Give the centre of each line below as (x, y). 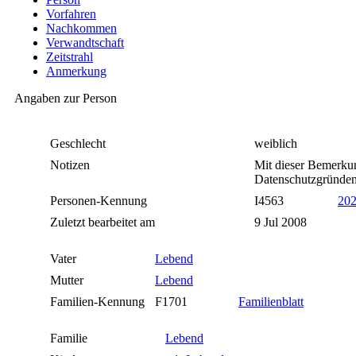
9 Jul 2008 (282, 222)
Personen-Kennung (100, 201)
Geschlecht (79, 144)
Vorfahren (71, 14)
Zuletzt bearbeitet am (104, 222)
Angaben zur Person (66, 99)
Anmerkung (76, 72)
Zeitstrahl (70, 57)
